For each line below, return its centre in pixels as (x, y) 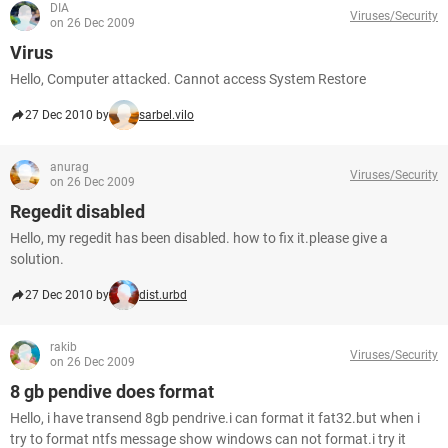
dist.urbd (163, 295)
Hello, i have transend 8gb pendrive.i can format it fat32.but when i (215, 418)
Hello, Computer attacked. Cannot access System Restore (188, 79)
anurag (69, 167)
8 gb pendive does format (112, 391)
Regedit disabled (77, 211)
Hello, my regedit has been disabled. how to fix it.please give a (199, 238)
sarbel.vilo (166, 115)
